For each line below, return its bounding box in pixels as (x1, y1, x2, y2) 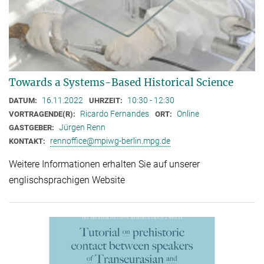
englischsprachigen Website (9, 174, 125, 186)
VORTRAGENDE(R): (9, 110, 77, 119)
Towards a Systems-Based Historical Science (9, 76, 233, 90)
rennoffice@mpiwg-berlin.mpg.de (50, 136, 170, 146)
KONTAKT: (9, 137, 47, 146)
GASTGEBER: (9, 123, 56, 133)
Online (177, 109, 199, 119)
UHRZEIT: (89, 96, 124, 105)
